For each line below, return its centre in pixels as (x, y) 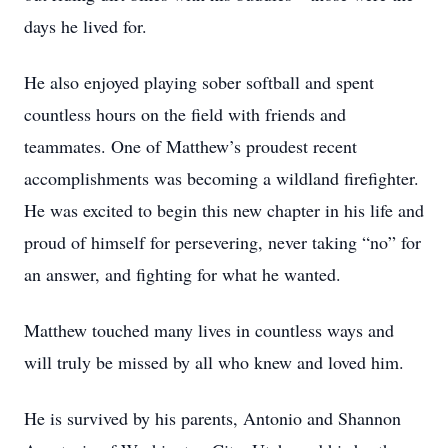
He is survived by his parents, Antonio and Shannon (212, 418)
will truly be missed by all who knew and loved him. (214, 362)
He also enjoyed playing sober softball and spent (199, 82)
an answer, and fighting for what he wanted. (182, 274)
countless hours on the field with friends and (185, 114)
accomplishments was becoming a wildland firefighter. (221, 178)
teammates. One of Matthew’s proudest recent (190, 146)
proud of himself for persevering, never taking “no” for (222, 242)
